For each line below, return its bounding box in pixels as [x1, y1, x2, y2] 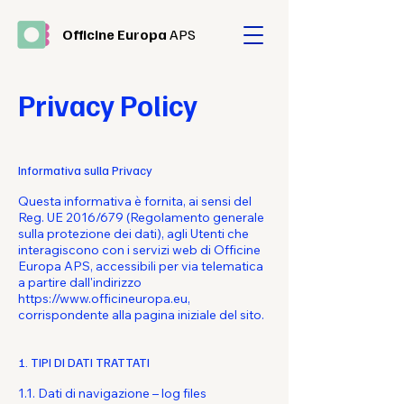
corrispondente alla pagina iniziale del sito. [18, 307, 264, 323]
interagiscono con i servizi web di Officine [18, 242, 261, 258]
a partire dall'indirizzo [18, 274, 142, 290]
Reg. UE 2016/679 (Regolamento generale [18, 209, 264, 225]
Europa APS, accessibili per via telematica [18, 258, 263, 274]
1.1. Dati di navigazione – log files [18, 385, 207, 401]
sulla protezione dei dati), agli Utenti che [18, 225, 249, 242]
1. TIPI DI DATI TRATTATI [18, 354, 150, 370]
